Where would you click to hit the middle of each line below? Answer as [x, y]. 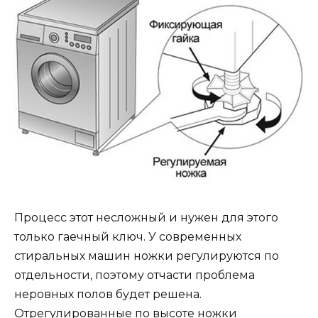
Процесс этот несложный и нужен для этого [146, 217]
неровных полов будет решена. [108, 294]
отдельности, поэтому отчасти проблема [135, 275]
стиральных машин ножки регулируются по [147, 256]
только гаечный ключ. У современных [128, 236]
